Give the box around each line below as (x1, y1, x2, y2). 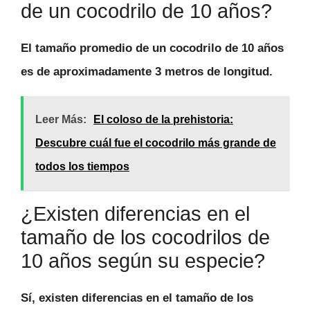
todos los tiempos (35, 161, 129, 173)
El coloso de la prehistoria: (93, 113, 233, 126)
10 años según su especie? (21, 250, 265, 273)
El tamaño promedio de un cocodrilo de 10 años (21, 41, 284, 55)
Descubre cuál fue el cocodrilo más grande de (35, 137, 276, 149)
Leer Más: (35, 113, 86, 126)
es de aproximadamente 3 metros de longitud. (21, 64, 273, 78)
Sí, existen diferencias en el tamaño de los (21, 291, 253, 305)
